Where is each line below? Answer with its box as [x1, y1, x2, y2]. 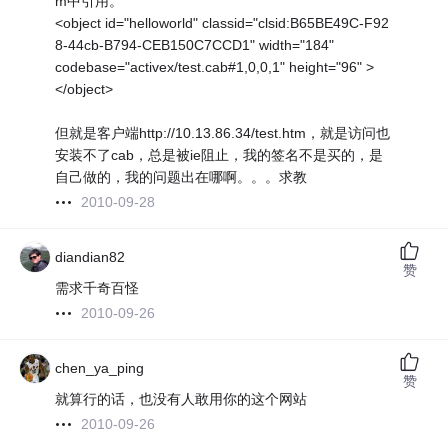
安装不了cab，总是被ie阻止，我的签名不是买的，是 [55, 147, 384, 164]
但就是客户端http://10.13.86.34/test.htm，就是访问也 [55, 125, 391, 142]
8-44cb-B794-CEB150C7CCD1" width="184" [55, 37, 335, 54]
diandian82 [55, 249, 126, 266]
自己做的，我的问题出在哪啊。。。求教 [55, 169, 308, 186]
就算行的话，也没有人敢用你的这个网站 [55, 391, 308, 408]
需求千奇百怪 [55, 280, 140, 297]
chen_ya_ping [55, 360, 145, 377]
